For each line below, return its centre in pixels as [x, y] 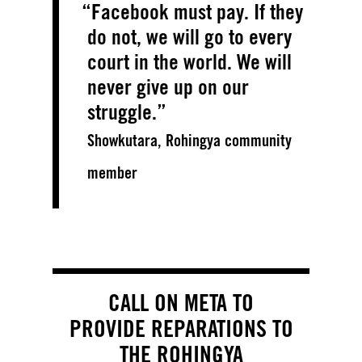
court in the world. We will [189, 61]
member [112, 172]
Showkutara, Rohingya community [189, 140]
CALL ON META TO [181, 302]
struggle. [122, 111]
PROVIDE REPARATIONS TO [181, 328]
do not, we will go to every [189, 36]
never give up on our [168, 86]
